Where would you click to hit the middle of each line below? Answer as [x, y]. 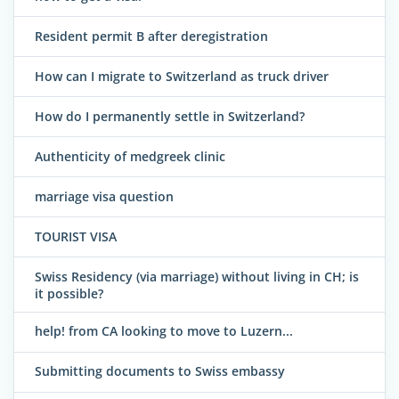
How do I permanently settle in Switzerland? [170, 116]
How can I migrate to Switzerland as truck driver [182, 76]
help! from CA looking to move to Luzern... [164, 331]
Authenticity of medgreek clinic [130, 156]
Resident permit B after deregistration [151, 36]
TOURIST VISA [76, 236]
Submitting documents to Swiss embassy [160, 371]
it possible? [69, 293]
